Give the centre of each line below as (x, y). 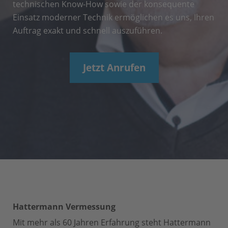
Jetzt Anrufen (114, 67)
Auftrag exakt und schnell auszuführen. (88, 30)
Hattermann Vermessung (64, 206)
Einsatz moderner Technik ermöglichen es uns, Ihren (113, 17)
